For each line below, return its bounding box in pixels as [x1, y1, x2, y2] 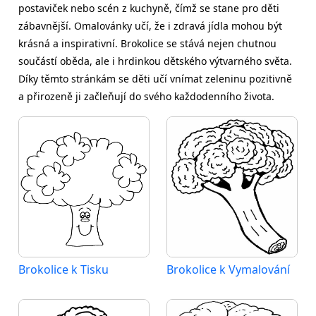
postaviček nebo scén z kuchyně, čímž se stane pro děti [18, 1, 279, 15]
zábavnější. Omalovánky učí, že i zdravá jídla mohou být [18, 19, 282, 32]
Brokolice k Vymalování [166, 262, 290, 277]
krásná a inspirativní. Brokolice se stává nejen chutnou [18, 37, 276, 50]
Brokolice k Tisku [18, 262, 109, 277]
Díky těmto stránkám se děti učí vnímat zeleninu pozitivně [18, 72, 292, 85]
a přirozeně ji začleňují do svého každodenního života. [18, 90, 274, 103]
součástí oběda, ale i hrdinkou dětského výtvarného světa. [18, 54, 292, 68]
